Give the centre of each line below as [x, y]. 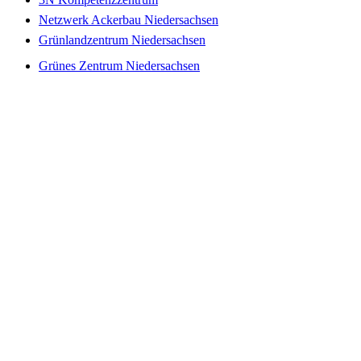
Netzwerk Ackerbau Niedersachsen [129, 20]
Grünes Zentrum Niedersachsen [119, 66]
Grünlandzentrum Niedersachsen [122, 40]
